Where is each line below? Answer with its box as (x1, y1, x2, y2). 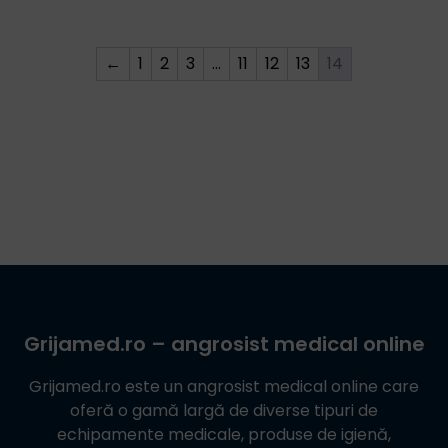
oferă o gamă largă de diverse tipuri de (70, 398, 378, 422)
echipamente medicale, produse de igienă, (57, 422, 391, 446)
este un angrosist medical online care (121, 374, 419, 398)
